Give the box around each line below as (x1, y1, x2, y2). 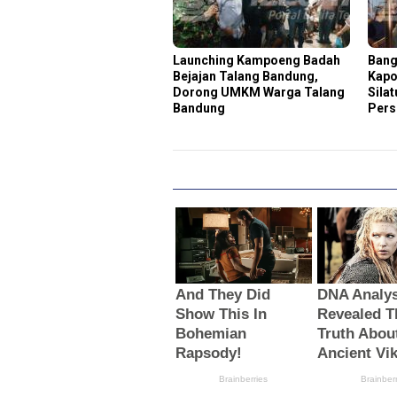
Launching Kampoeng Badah (173, 52, 340, 67)
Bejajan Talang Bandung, (173, 68, 318, 83)
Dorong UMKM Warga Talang (173, 84, 345, 99)
